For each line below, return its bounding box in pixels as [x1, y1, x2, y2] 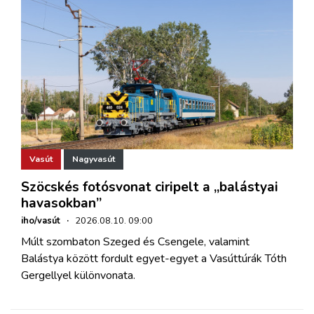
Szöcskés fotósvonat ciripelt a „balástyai [21, 177, 278, 196]
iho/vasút [21, 214, 60, 227]
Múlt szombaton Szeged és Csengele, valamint [21, 233, 250, 250]
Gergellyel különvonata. [21, 267, 135, 283]
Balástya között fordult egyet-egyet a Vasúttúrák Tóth [21, 250, 287, 266]
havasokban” [21, 193, 102, 212]
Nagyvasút [72, 153, 115, 165]
